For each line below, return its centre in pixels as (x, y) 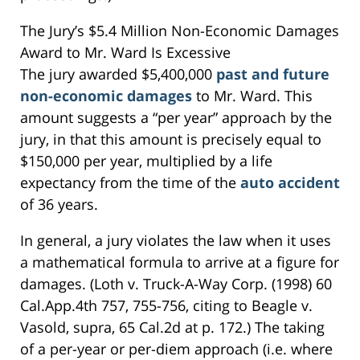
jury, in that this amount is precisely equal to (171, 139)
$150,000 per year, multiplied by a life (146, 161)
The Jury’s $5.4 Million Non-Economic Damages (180, 31)
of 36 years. (59, 205)
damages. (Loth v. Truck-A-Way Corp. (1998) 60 (176, 284)
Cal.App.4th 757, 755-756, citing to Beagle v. (166, 306)
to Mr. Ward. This (254, 96)
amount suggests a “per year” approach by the (176, 118)
